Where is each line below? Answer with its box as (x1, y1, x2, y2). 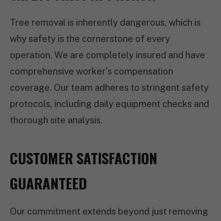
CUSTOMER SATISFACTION (10, 147, 157, 168)
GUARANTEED (10, 173, 87, 193)
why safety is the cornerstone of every (10, 34, 170, 44)
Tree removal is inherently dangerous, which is (10, 17, 201, 28)
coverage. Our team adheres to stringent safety (10, 82, 209, 93)
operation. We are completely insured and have (10, 50, 205, 60)
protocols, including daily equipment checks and (10, 99, 209, 109)
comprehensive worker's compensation (10, 66, 173, 76)
